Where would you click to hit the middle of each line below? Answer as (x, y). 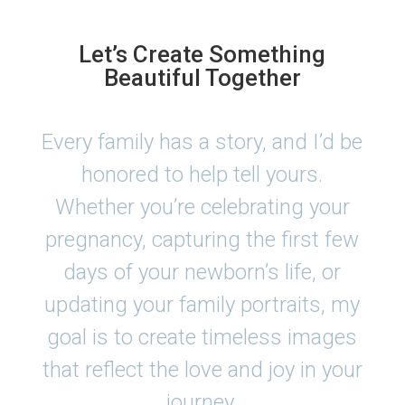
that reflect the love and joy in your (202, 370)
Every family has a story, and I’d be (202, 142)
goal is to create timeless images (202, 338)
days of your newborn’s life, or (202, 273)
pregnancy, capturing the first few (202, 240)
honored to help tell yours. (202, 175)
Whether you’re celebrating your (202, 207)
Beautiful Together (202, 78)
